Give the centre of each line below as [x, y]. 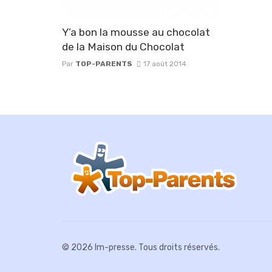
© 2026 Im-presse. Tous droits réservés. [141, 247]
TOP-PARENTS [104, 64]
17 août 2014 [165, 64]
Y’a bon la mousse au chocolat [136, 32]
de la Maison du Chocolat [123, 47]
